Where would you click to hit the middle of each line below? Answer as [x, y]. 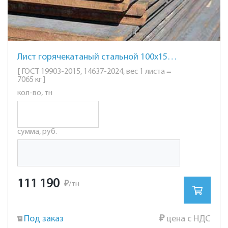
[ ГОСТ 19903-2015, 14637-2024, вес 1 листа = [94, 72]
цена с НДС [188, 219]
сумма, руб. [37, 132]
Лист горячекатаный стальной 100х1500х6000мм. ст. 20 [172, 57]
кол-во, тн [35, 93]
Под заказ [44, 219]
